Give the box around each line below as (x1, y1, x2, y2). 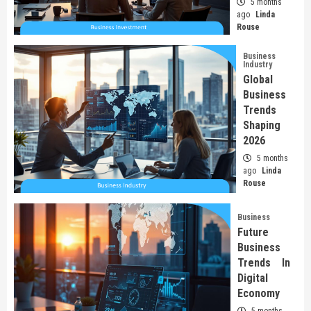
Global (243, 73, 273, 87)
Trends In (237, 255, 290, 269)
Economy (237, 286, 280, 300)
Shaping (243, 119, 280, 133)
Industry (243, 60, 272, 70)
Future (237, 225, 269, 239)
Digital (237, 271, 269, 285)
